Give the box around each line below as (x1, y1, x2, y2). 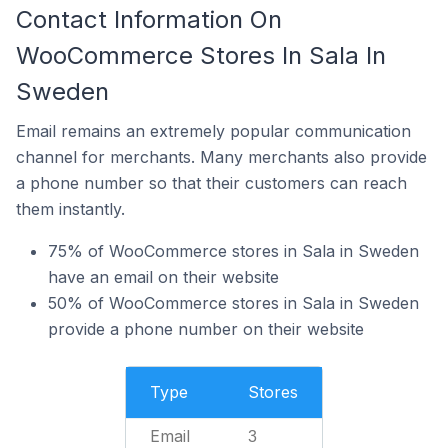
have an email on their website (48, 267, 279, 287)
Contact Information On (16, 5, 282, 34)
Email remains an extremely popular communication (16, 121, 411, 141)
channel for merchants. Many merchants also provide (16, 147, 427, 167)
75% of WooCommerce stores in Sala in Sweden (48, 241, 419, 261)
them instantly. (16, 199, 125, 219)
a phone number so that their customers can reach (16, 173, 407, 193)
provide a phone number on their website (48, 319, 364, 339)
